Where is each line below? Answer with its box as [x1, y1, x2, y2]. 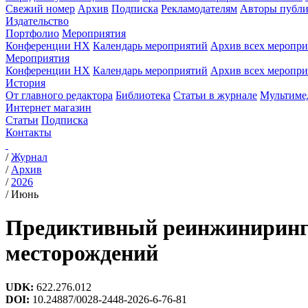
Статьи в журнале [173, 89, 257, 101]
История [5, 77, 45, 89]
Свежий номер [5, 3, 75, 14]
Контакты [5, 126, 52, 138]
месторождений [5, 241, 158, 266]
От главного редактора [5, 89, 113, 101]
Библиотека [115, 89, 170, 101]
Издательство [5, 15, 69, 27]
